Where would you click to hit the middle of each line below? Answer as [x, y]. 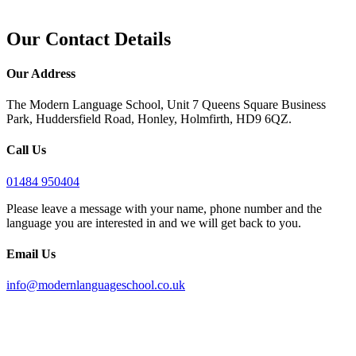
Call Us [26, 150]
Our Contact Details [89, 39]
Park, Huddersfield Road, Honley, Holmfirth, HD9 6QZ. [149, 119]
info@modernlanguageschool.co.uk [96, 285]
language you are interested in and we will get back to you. [154, 222]
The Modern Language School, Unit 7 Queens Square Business [166, 105]
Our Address [41, 73]
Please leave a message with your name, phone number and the [164, 208]
